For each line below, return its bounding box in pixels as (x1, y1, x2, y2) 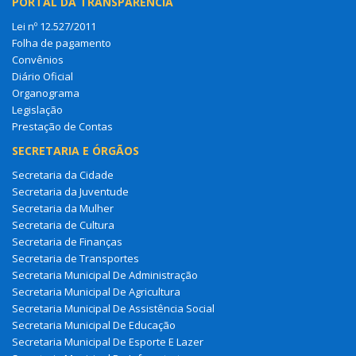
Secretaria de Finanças (12, 234, 122, 249)
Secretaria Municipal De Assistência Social (12, 300, 215, 315)
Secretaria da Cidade (12, 167, 114, 182)
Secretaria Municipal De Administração (12, 267, 198, 282)
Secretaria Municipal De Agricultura (12, 284, 180, 299)
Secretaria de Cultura (12, 217, 114, 232)
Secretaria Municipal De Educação (12, 317, 176, 332)
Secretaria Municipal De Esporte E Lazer (12, 334, 203, 349)
